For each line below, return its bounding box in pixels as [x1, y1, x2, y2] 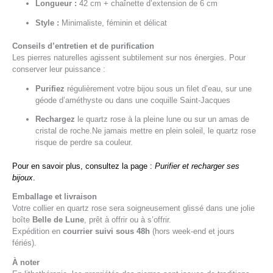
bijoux [12, 172, 33, 182]
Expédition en [12, 227, 63, 236]
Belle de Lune [32, 215, 84, 225]
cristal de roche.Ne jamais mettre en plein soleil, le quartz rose [35, 126, 257, 136]
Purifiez [35, 83, 65, 93]
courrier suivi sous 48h [63, 227, 150, 236]
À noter [12, 258, 40, 268]
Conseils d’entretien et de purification [12, 41, 154, 51]
